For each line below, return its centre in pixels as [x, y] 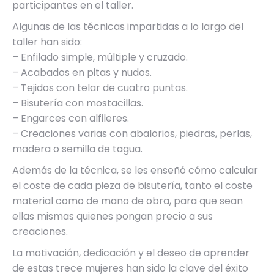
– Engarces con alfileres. [71, 118]
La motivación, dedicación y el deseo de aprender [131, 253]
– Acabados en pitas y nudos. [82, 72]
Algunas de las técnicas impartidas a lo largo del [128, 26]
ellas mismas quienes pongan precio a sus [113, 216]
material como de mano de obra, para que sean [128, 201]
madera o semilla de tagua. [77, 149]
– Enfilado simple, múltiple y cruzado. [100, 57]
